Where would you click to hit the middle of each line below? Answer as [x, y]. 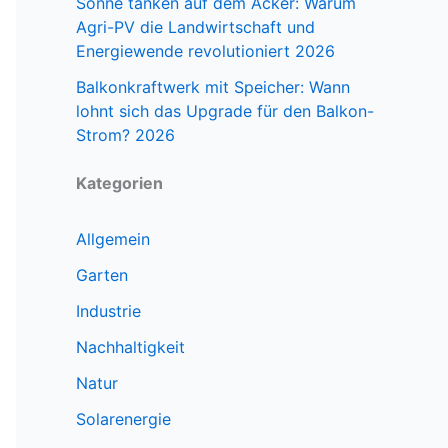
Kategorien [119, 183]
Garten [102, 275]
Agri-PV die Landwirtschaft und [195, 27]
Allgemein [113, 239]
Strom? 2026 [125, 135]
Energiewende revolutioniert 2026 [205, 51]
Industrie [108, 311]
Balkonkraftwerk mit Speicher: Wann [213, 87]
